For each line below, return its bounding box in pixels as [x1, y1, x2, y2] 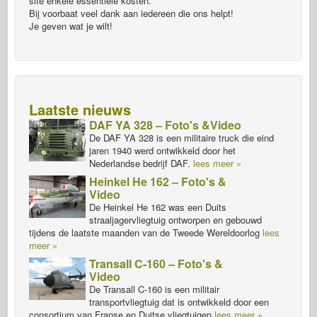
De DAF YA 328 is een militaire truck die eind [89, 131, 274, 145]
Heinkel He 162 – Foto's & [89, 173, 226, 190]
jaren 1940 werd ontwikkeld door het [89, 144, 236, 158]
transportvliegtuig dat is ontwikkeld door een [89, 295, 269, 309]
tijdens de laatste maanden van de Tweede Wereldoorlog [29, 226, 263, 240]
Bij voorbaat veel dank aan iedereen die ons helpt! [29, 6, 234, 21]
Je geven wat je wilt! [29, 19, 113, 33]
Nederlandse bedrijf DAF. [89, 156, 193, 171]
